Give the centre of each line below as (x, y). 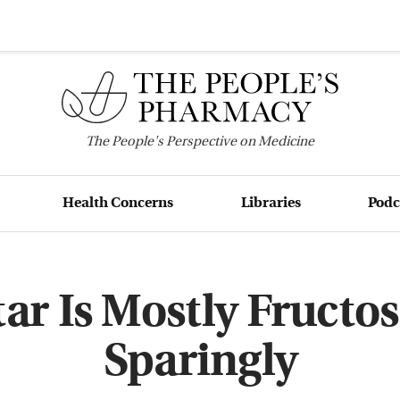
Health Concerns (118, 203)
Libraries (271, 203)
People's (137, 142)
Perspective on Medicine (239, 142)
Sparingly (200, 363)
